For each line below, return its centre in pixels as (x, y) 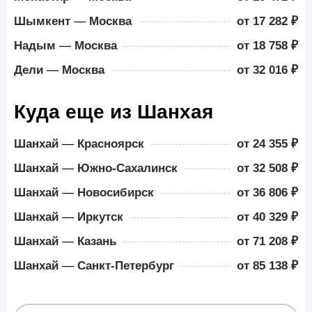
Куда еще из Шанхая (114, 112)
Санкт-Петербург (126, 266)
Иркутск (100, 217)
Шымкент (42, 21)
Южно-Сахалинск (127, 168)
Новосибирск (116, 193)
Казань (97, 241)
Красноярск (111, 144)
